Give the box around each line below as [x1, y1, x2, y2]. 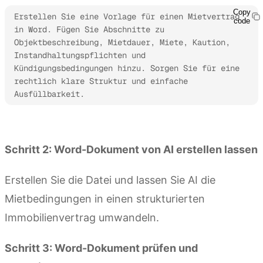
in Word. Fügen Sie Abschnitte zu [14, 23, 164, 35]
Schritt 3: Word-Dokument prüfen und [5, 241, 198, 254]
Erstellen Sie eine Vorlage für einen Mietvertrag [14, 11, 240, 22]
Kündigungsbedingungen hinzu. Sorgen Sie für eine [14, 62, 240, 73]
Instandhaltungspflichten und [14, 49, 146, 60]
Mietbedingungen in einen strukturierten [5, 192, 205, 205]
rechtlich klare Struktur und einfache [14, 75, 188, 86]
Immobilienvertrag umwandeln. [5, 211, 159, 224]
